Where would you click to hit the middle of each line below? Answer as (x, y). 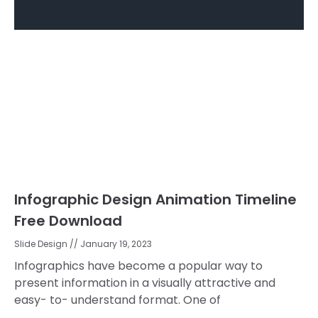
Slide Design (42, 244)
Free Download (68, 221)
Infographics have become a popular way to (138, 266)
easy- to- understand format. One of (117, 300)
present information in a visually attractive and (145, 283)
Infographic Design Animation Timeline (155, 200)
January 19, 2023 (115, 244)
